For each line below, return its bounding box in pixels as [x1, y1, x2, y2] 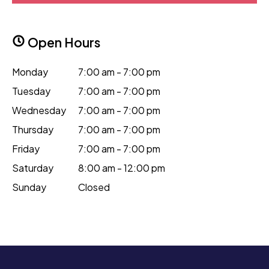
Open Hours [25, 34, 100, 51]
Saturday [12, 162, 53, 175]
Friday [12, 142, 40, 156]
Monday [12, 65, 48, 79]
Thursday [12, 123, 53, 136]
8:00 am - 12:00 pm [78, 162, 165, 175]
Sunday [12, 181, 46, 194]
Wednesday [12, 104, 66, 117]
